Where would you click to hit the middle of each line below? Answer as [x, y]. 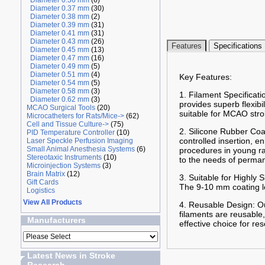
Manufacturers [56, 220]
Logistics [41, 190]
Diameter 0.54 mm [59, 83]
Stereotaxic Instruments [64, 157]
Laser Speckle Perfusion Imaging [80, 141]
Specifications [237, 46]
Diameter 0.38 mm [59, 17]
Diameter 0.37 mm [59, 8]
